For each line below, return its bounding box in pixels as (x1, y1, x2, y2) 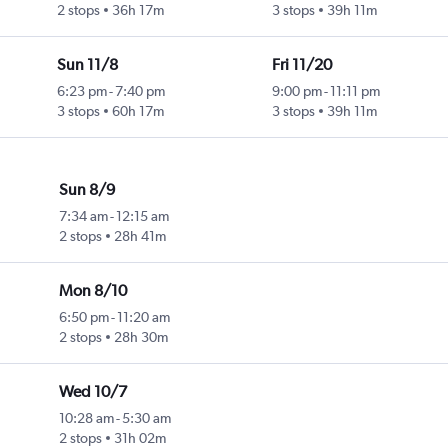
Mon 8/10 (59, 281, 128, 301)
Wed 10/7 (59, 382, 128, 402)
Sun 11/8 (56, 55, 118, 75)
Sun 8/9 (59, 180, 116, 200)
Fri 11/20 (271, 55, 332, 75)
